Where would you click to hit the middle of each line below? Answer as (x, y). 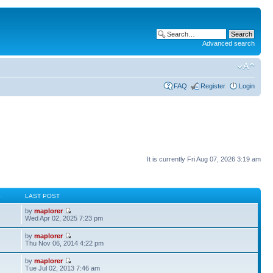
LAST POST (43, 196)
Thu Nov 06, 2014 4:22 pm (65, 243)
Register (213, 86)
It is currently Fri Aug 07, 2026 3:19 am (204, 159)
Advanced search (229, 43)
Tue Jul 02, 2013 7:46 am (63, 268)
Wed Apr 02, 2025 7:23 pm (64, 218)
